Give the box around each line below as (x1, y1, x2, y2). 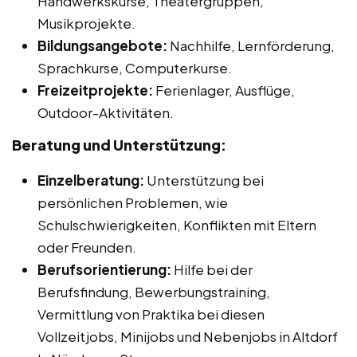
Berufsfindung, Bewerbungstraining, (37, 283, 270, 301)
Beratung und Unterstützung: (12, 135, 226, 155)
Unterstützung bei (144, 171, 264, 190)
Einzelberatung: (37, 171, 144, 190)
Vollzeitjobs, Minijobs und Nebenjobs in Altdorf (37, 328, 338, 346)
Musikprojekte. (37, 14, 135, 33)
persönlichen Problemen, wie (37, 194, 228, 212)
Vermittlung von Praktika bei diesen (37, 305, 265, 324)
